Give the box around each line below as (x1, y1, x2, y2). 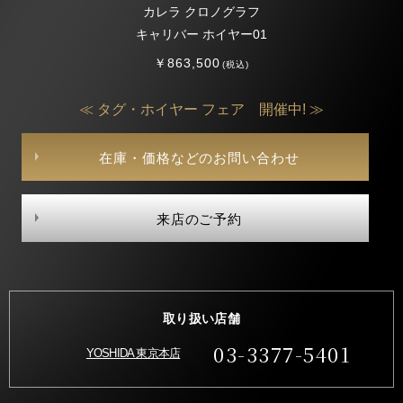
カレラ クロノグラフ (143, 4, 260, 19)
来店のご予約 (156, 210, 243, 227)
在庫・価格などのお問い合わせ (99, 149, 300, 166)
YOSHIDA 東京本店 (85, 345, 181, 360)
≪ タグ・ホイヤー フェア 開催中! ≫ (79, 101, 324, 117)
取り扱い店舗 (162, 310, 241, 326)
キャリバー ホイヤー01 (136, 26, 267, 41)
